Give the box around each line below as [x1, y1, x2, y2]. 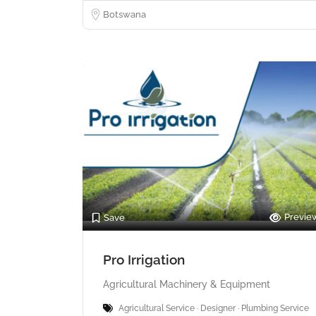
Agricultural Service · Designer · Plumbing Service [119, 303, 309, 313]
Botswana [103, 8, 146, 20]
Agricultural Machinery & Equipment [103, 278, 270, 290]
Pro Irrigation [103, 251, 185, 267]
